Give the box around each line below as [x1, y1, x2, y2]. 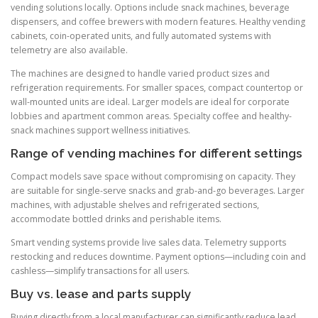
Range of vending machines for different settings [11, 146, 302, 160]
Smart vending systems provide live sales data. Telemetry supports [11, 236, 286, 249]
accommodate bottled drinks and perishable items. [11, 213, 221, 226]
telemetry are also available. [11, 43, 128, 56]
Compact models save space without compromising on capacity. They [11, 170, 295, 183]
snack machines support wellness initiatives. [11, 124, 190, 136]
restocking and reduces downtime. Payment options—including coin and [11, 251, 306, 263]
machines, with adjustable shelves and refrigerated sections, [11, 199, 259, 212]
